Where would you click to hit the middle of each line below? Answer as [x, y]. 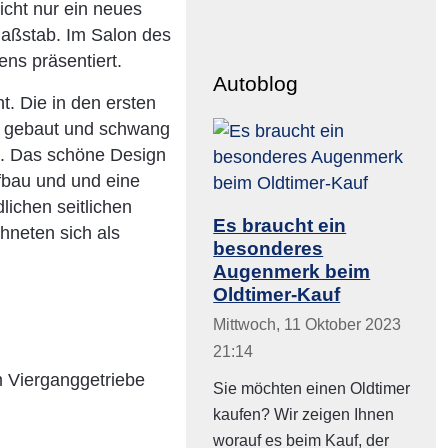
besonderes [268, 247]
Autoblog [256, 84]
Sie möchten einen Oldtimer [312, 389]
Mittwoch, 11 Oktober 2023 [307, 325]
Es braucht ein [280, 224]
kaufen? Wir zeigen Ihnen [304, 415]
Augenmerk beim [292, 270]
